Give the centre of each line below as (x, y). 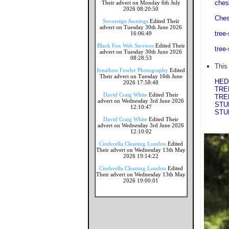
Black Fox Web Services (125, 45)
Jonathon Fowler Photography (132, 70)
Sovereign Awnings (125, 21)
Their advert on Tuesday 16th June (141, 76)
